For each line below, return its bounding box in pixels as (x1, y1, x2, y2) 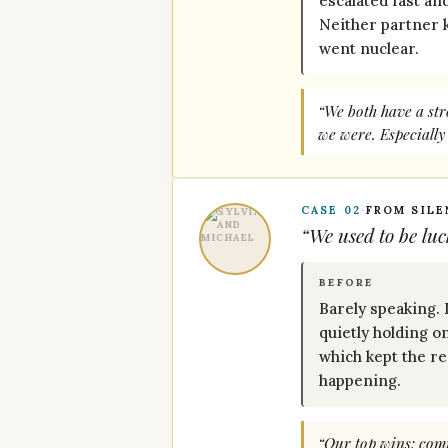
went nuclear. (319, 39, 419, 58)
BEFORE (319, 276, 374, 289)
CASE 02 (301, 203, 361, 217)
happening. (319, 371, 401, 390)
